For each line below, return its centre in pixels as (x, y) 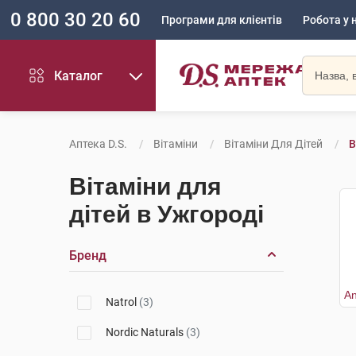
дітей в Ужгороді (166, 214)
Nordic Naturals (146, 332)
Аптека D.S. (98, 144)
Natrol (122, 302)
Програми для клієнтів (222, 20)
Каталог (79, 75)
